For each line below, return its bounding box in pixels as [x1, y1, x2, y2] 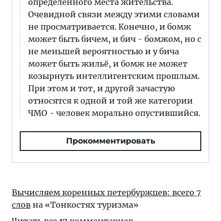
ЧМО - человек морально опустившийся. [28, 108, 200, 118]
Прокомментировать [66, 136, 155, 146]
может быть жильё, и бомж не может [28, 59, 187, 69]
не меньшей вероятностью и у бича [28, 46, 179, 56]
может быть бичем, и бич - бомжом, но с [28, 34, 201, 44]
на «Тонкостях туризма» [31, 200, 139, 210]
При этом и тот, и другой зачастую [28, 83, 175, 93]
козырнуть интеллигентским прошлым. [28, 71, 200, 81]
